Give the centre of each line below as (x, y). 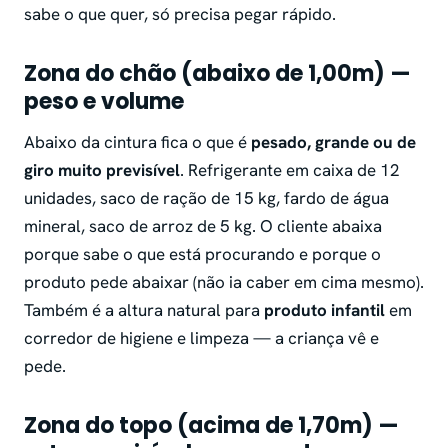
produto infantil (324, 310)
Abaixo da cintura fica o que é (137, 142)
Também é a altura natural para (144, 310)
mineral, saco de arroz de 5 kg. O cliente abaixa (203, 226)
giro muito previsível (102, 170)
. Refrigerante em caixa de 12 (290, 170)
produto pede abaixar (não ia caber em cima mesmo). (224, 282)
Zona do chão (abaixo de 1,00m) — (217, 74)
